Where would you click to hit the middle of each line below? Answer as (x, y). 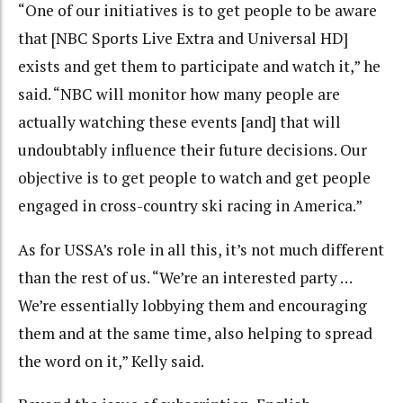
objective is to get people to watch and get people (194, 178)
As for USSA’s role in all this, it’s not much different (201, 249)
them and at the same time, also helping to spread (195, 333)
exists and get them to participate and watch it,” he (199, 67)
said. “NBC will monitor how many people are (179, 94)
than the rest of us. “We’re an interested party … (185, 277)
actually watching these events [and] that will (179, 122)
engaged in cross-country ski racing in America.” (190, 206)
